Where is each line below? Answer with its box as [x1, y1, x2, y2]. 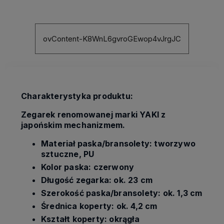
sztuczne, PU [41, 149, 94, 159]
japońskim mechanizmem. [21, 120, 125, 130]
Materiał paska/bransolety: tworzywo [41, 138, 195, 149]
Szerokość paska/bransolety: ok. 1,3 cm [41, 188, 202, 198]
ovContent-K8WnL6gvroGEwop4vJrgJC [43, 34, 181, 44]
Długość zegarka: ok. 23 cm [41, 175, 153, 185]
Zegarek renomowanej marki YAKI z [21, 109, 166, 120]
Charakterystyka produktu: [21, 91, 133, 101]
